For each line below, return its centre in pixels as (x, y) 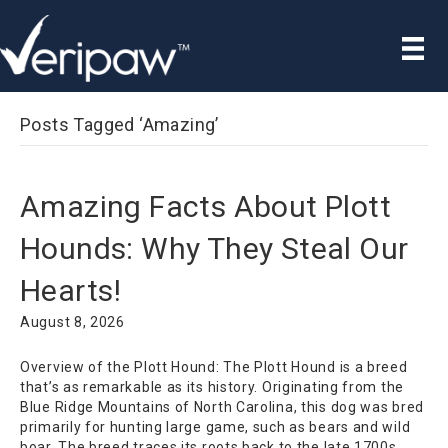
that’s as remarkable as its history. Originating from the (212, 386)
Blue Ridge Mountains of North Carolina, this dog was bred (222, 406)
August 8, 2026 (72, 321)
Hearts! (71, 290)
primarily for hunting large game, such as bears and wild (215, 426)
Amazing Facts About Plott (205, 206)
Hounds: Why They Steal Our (214, 248)
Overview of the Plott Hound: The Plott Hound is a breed (214, 366)
